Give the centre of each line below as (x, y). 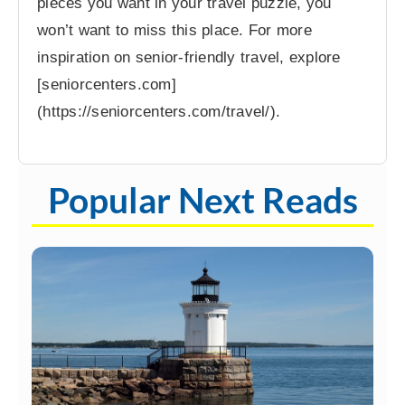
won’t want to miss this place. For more (174, 31)
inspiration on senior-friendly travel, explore (189, 58)
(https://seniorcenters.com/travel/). (159, 112)
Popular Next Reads (202, 200)
